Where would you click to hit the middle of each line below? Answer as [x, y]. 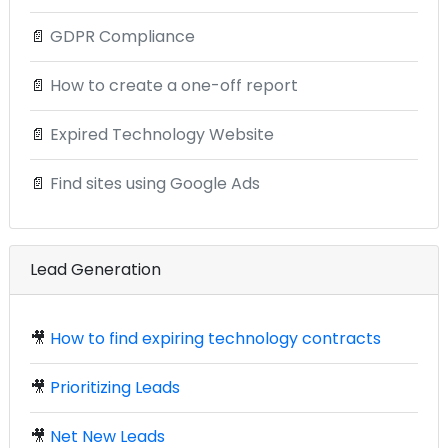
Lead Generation [95, 269]
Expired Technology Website [162, 134]
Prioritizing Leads [115, 387]
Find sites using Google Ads [155, 183]
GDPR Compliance [122, 36]
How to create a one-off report [174, 85]
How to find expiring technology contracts [215, 338]
